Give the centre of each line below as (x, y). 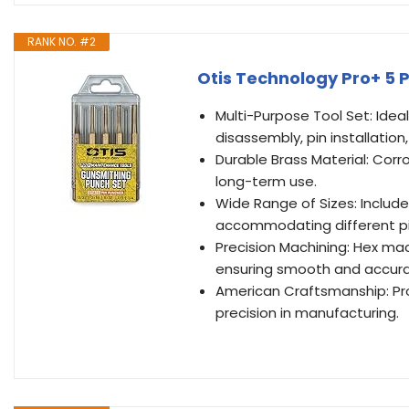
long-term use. (266, 181)
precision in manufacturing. (307, 313)
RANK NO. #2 (62, 42)
